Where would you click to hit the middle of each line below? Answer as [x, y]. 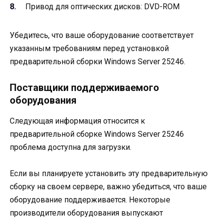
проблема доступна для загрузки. [71, 147]
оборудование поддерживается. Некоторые [90, 200]
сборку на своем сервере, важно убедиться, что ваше [108, 187]
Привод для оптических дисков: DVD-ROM [102, 6]
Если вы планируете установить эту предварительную [109, 174]
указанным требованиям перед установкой [89, 48]
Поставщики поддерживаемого [84, 88]
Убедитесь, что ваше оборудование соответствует [102, 35]
